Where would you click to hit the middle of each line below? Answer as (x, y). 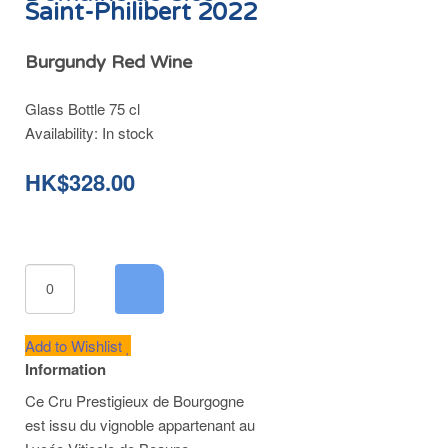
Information (65, 369)
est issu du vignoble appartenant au (140, 424)
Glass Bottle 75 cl (82, 108)
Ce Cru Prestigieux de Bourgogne (134, 400)
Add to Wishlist (75, 345)
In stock (128, 132)
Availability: (63, 132)
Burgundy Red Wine (108, 62)
